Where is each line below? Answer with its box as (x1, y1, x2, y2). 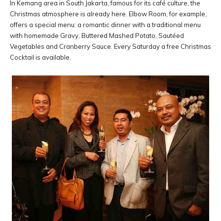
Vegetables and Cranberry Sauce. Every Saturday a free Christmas (10, 42, 211, 50)
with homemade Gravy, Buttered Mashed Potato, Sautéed (10, 32, 184, 39)
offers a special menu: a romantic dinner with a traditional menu (10, 21, 201, 29)
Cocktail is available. (10, 53, 71, 61)
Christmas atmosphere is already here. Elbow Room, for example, (10, 10, 207, 18)
